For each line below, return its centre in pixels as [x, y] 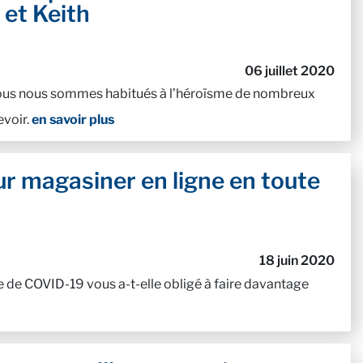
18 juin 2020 [297, 261]
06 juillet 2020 [289, 70]
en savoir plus [73, 120]
